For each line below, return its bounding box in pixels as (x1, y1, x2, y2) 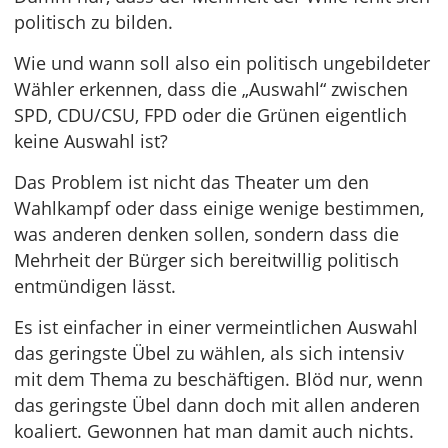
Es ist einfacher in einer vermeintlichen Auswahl (14, 315, 418, 339)
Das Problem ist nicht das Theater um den (14, 170, 369, 194)
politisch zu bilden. (14, 10, 173, 34)
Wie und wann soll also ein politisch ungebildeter (14, 51, 430, 75)
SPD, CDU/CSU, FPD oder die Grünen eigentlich (14, 103, 407, 127)
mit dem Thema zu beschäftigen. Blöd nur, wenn (14, 367, 423, 391)
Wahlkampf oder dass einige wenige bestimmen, (14, 196, 424, 220)
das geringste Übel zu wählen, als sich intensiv (14, 341, 404, 365)
